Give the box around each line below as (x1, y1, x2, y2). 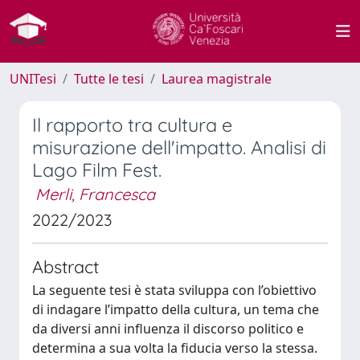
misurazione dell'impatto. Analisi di (32, 136, 326, 159)
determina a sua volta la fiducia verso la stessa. (32, 339, 317, 357)
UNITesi (10, 70, 56, 88)
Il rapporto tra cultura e (32, 113, 232, 137)
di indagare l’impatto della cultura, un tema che (32, 301, 319, 318)
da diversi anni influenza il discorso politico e (32, 320, 304, 337)
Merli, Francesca (35, 184, 155, 204)
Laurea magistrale (162, 70, 272, 88)
